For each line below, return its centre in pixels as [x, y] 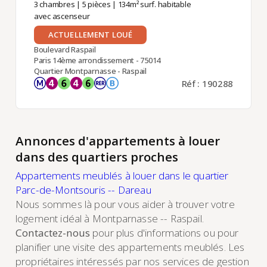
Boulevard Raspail [65, 49]
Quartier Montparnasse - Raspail [90, 71]
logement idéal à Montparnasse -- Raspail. [109, 219]
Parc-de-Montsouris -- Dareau [83, 190]
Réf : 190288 [207, 83]
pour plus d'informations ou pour [164, 233]
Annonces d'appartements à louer [117, 141]
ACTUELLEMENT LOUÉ [90, 34]
